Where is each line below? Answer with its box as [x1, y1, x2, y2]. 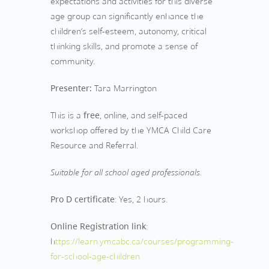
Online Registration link [50, 220, 146, 232]
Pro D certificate [50, 193, 115, 205]
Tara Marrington [92, 82, 157, 94]
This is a [50, 109, 83, 121]
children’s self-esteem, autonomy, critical [50, 25, 207, 37]
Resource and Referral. [50, 139, 138, 151]
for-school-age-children [50, 250, 140, 262]
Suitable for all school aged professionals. [50, 166, 202, 178]
